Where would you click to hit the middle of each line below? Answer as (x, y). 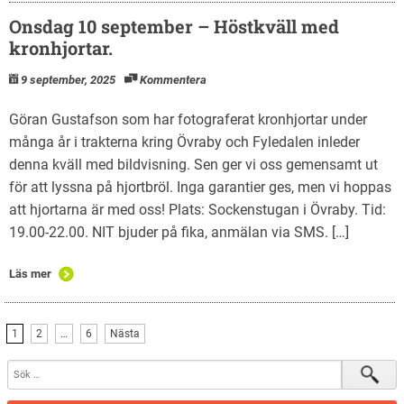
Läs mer (30, 273)
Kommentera (173, 79)
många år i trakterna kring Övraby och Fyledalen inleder (184, 142)
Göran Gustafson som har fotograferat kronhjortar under (188, 119)
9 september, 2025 (68, 79)
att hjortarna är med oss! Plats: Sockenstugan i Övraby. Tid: (197, 209)
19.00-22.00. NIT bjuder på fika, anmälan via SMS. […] (179, 232)
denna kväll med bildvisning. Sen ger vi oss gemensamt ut (193, 164)
